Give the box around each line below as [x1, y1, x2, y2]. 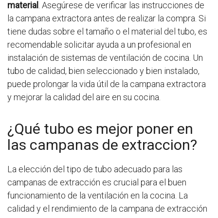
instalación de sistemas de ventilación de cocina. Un [7, 52, 203, 63]
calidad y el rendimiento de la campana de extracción [7, 203, 207, 214]
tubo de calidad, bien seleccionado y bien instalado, [7, 65, 200, 76]
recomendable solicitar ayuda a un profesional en [7, 39, 191, 50]
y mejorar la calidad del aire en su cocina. [7, 91, 161, 102]
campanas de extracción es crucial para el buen [7, 177, 186, 187]
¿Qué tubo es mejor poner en [7, 120, 193, 137]
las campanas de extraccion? [7, 136, 197, 153]
